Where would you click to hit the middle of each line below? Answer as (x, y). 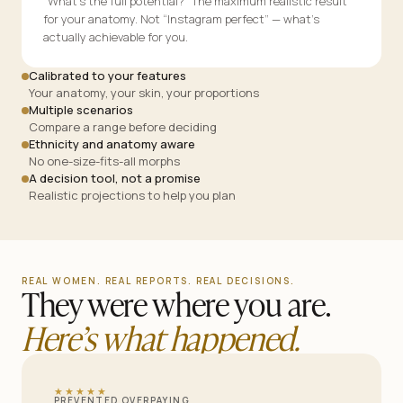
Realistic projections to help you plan (132, 196)
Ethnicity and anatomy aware (112, 144)
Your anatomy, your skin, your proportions (144, 93)
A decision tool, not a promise (115, 179)
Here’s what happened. (161, 337)
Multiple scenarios (81, 110)
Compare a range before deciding (123, 127)
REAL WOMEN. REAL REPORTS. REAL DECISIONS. (158, 281)
